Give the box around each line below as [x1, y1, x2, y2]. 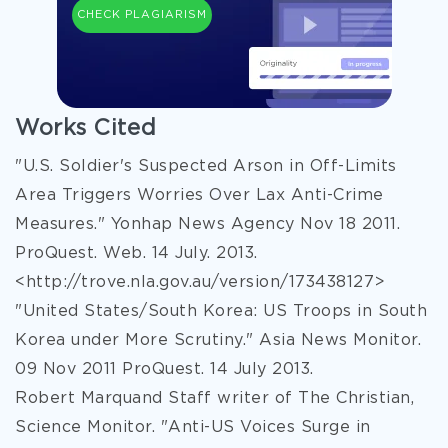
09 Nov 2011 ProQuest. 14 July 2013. [15, 362, 314, 377]
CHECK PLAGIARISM [76, 9, 207, 20]
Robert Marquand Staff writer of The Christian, [15, 391, 414, 406]
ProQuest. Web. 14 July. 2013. [15, 246, 258, 261]
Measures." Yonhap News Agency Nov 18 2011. [15, 217, 400, 232]
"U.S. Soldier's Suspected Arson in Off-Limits [15, 159, 397, 174]
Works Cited [15, 119, 157, 139]
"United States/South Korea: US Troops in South [15, 304, 427, 319]
